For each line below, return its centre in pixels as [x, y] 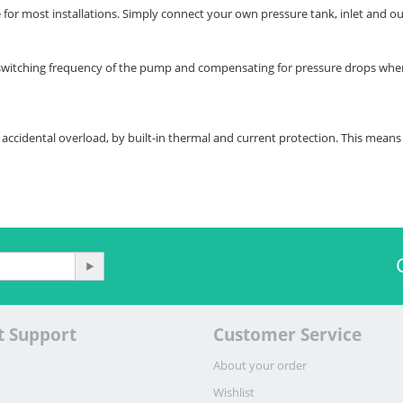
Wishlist [233, 393]
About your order [260, 366]
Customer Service [287, 335]
